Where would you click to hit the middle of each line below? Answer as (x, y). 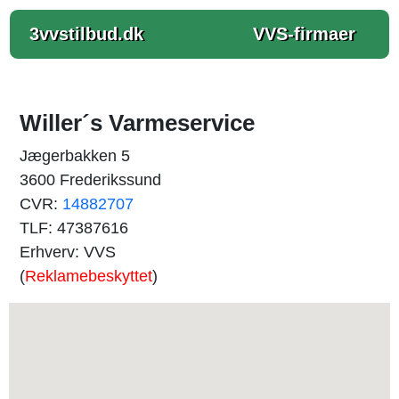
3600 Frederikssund (90, 180)
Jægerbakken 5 (75, 156)
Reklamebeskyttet (89, 276)
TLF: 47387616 (74, 228)
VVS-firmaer (304, 34)
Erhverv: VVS (68, 252)
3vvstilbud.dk (86, 34)
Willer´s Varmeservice (137, 123)
